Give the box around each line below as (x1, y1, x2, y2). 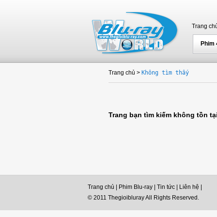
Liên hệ (179, 184, 199, 190)
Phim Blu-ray (119, 184, 153, 190)
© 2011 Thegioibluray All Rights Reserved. (88, 194, 199, 201)
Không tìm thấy (141, 69, 189, 76)
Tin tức (157, 184, 175, 190)
